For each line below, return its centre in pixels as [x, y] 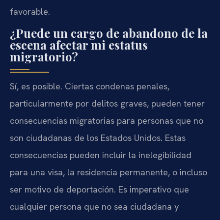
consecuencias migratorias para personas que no [107, 121]
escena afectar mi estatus [79, 45]
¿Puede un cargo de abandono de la [109, 33]
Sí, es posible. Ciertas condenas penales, [90, 86]
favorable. [30, 11]
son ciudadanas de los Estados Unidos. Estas [98, 138]
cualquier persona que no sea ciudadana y [94, 207]
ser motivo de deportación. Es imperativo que [99, 190]
